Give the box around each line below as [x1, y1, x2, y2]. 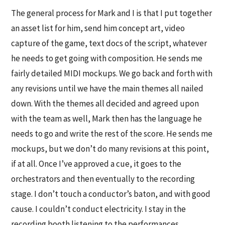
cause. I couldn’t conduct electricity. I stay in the [11, 203, 186, 215]
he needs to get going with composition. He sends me [11, 53, 203, 64]
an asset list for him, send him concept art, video [11, 23, 185, 34]
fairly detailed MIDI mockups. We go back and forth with [11, 68, 213, 79]
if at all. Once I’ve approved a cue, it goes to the [11, 158, 182, 170]
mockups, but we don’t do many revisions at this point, [11, 143, 209, 155]
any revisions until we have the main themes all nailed [11, 83, 204, 94]
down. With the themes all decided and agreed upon [11, 98, 199, 109]
